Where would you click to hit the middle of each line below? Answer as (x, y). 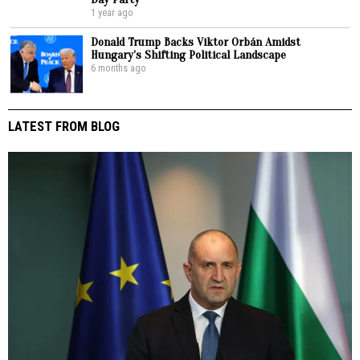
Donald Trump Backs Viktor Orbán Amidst (196, 41)
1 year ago (112, 12)
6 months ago (119, 67)
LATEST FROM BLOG (64, 126)
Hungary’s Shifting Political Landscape (189, 54)
